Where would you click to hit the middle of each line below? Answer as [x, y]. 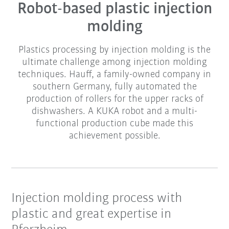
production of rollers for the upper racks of [114, 99]
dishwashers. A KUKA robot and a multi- [114, 112]
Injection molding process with [97, 199]
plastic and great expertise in [91, 215]
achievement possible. [114, 136]
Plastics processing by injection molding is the [114, 50]
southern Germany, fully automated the [114, 87]
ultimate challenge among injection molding [114, 63]
